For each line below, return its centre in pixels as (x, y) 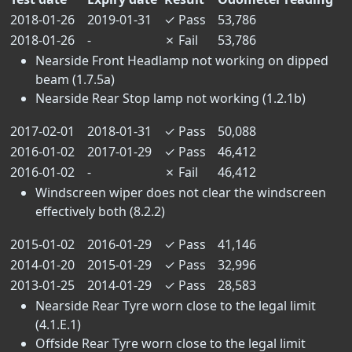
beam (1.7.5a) (75, 79)
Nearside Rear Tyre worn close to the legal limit (176, 306)
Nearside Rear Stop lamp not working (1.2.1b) (170, 98)
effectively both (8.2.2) (100, 211)
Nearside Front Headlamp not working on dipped (182, 60)
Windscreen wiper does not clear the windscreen (181, 192)
